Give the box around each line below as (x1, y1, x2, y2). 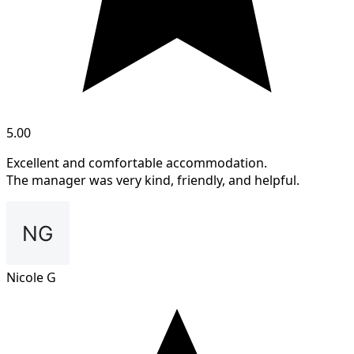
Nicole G (6, 269, 56, 287)
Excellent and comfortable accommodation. (6, 154, 267, 172)
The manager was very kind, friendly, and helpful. (6, 171, 299, 190)
